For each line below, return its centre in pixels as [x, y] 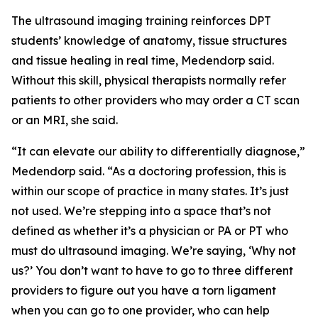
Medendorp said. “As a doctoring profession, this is [149, 171]
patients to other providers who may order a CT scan [155, 100]
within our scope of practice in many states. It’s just [150, 191]
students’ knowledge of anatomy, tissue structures [149, 40]
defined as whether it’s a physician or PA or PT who [150, 231]
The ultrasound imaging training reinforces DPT [141, 21]
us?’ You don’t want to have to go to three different [152, 270]
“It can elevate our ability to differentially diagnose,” [158, 151]
